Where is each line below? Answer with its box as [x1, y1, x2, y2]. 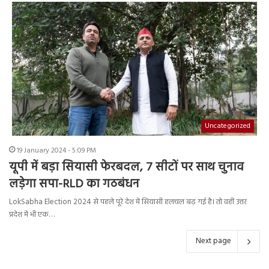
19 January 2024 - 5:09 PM [17, 145, 96, 157]
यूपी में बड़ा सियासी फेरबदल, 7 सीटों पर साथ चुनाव [9, 158, 244, 178]
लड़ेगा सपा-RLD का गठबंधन [9, 175, 139, 195]
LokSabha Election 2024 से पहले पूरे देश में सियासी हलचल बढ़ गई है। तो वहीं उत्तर [9, 196, 247, 209]
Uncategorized [205, 120, 250, 133]
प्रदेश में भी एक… [9, 208, 55, 222]
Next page [196, 235, 231, 248]
